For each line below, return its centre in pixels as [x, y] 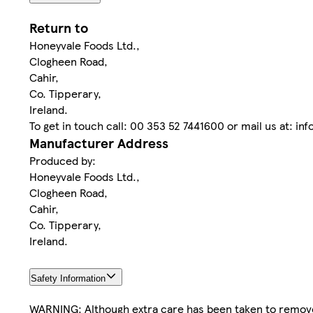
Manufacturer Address [99, 143]
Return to [59, 28]
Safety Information [68, 278]
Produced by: [63, 161]
